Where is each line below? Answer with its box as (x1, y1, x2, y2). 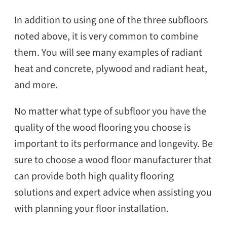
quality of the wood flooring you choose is (14, 121, 191, 135)
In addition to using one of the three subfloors (14, 13, 208, 28)
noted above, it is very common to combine (14, 29, 198, 44)
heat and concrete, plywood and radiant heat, (14, 62, 207, 77)
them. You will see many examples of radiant (14, 46, 202, 60)
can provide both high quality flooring (14, 169, 174, 184)
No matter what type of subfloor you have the (14, 104, 206, 119)
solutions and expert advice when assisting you (14, 185, 212, 200)
